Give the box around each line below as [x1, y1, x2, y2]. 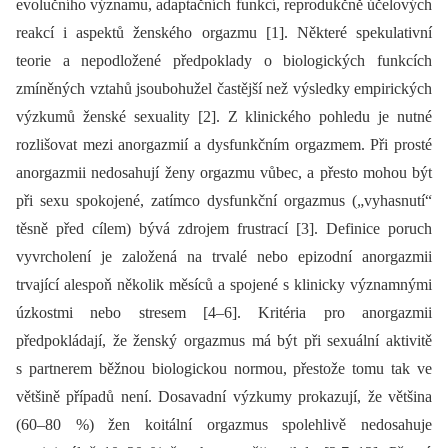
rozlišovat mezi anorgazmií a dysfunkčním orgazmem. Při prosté [16, 136, 432, 153]
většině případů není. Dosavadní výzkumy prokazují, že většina [16, 388, 432, 405]
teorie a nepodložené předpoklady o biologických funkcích [16, 52, 432, 69]
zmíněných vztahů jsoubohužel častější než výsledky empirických [16, 80, 432, 97]
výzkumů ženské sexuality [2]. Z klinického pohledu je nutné [16, 108, 432, 125]
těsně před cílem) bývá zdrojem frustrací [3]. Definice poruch [16, 220, 432, 237]
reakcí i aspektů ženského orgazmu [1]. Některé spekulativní [16, 24, 432, 41]
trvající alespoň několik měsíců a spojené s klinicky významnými [16, 276, 432, 293]
